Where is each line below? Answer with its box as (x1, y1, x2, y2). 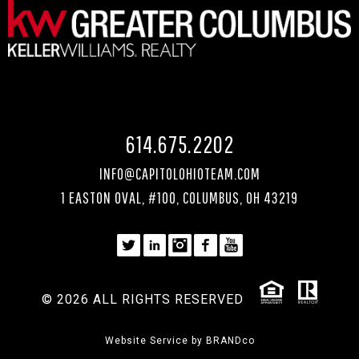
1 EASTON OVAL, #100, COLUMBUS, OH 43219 (61, 188, 298, 207)
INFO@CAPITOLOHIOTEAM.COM (99, 163, 260, 183)
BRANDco (205, 334, 255, 346)
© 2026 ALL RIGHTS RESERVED (41, 291, 244, 307)
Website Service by (104, 334, 206, 346)
